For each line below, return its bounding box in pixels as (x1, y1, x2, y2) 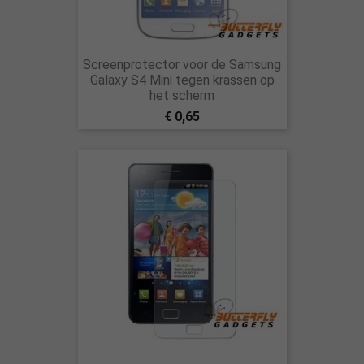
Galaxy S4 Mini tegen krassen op (89, 72, 275, 88)
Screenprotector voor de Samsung (83, 57, 281, 72)
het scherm (149, 88, 214, 103)
